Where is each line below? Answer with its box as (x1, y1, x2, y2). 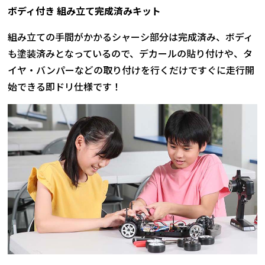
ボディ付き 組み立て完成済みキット (8, 3, 161, 18)
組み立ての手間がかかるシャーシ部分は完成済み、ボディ (8, 29, 254, 44)
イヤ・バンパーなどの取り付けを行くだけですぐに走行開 (8, 62, 255, 77)
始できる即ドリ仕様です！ (8, 79, 122, 93)
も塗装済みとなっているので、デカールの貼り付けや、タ (8, 46, 253, 60)
